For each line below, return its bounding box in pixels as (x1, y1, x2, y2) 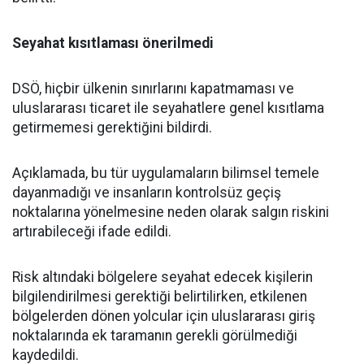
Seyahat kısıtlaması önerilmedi (12, 35, 214, 51)
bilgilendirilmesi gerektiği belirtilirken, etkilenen (12, 288, 307, 305)
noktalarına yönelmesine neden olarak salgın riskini (12, 204, 329, 220)
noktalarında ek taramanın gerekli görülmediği (12, 327, 297, 344)
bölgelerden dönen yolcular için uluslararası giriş (12, 308, 315, 324)
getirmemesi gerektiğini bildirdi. (12, 119, 212, 136)
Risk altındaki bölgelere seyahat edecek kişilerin (12, 269, 313, 285)
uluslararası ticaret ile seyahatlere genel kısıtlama (12, 100, 324, 116)
